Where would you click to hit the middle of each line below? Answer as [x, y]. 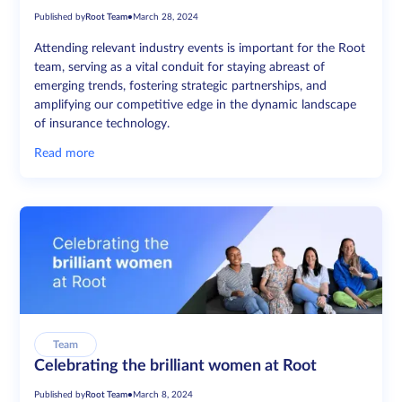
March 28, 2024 [166, 17]
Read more [65, 154]
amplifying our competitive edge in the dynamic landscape [196, 105]
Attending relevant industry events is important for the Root [200, 49]
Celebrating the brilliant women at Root [176, 367]
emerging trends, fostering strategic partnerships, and [181, 87]
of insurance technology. [102, 124]
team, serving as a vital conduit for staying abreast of [180, 68]
